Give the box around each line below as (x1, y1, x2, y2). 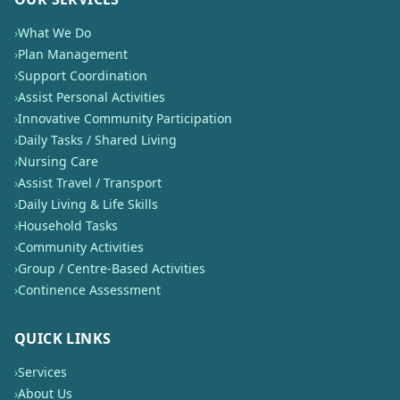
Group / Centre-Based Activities (18, 260, 205, 277)
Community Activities (18, 238, 144, 255)
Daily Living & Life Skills (18, 196, 158, 212)
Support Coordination (18, 67, 147, 84)
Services (18, 363, 67, 380)
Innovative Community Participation (18, 110, 232, 127)
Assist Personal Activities (18, 88, 165, 105)
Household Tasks (18, 217, 118, 234)
